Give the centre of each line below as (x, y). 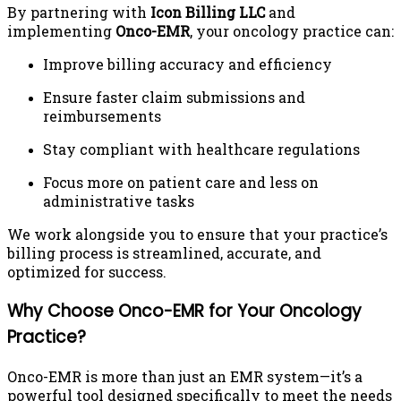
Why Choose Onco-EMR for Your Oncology (184, 311)
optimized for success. (87, 272)
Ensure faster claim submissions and (174, 98)
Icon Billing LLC (208, 13)
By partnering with (79, 13)
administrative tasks (119, 201)
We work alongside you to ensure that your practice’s (197, 235)
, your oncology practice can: (292, 31)
